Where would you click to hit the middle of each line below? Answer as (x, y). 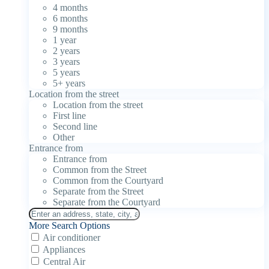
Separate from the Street (98, 191)
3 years (66, 61)
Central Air (64, 261)
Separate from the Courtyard (107, 202)
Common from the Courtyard (108, 180)
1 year (65, 40)
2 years (66, 50)
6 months (70, 18)
